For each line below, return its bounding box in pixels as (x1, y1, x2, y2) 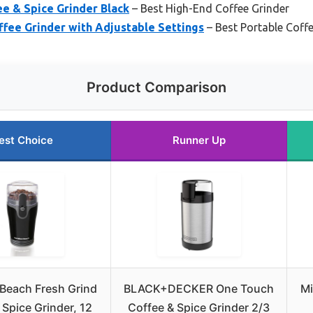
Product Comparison (87, 78, 226, 96)
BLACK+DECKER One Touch (124, 281, 274, 296)
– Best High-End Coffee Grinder (129, 1, 289, 15)
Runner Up (172, 133, 226, 147)
